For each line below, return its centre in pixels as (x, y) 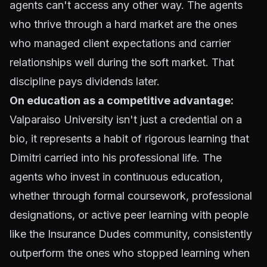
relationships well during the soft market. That (122, 62)
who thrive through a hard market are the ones (123, 24)
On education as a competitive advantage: (122, 100)
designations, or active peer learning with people (129, 215)
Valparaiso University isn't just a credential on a (126, 119)
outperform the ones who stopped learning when (130, 253)
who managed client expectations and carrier (120, 43)
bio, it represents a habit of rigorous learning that (129, 139)
